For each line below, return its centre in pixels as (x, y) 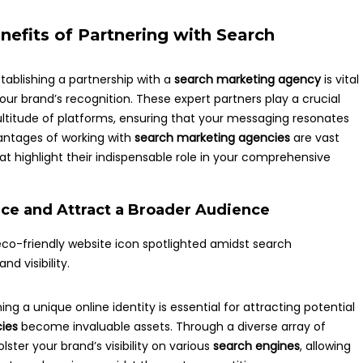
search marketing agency (248, 79)
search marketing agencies (212, 138)
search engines (256, 346)
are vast (315, 138)
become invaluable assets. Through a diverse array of (172, 327)
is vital (340, 79)
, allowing (325, 346)
